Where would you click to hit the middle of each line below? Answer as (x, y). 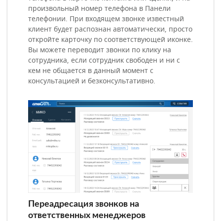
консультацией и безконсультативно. (92, 81)
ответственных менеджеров (87, 216)
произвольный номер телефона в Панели (99, 9)
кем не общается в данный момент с (91, 71)
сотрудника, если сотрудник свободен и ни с (104, 61)
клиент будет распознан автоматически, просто (110, 30)
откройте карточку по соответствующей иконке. (110, 40)
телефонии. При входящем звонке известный (106, 19)
